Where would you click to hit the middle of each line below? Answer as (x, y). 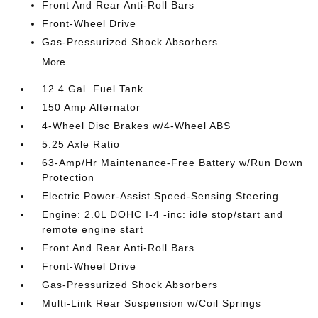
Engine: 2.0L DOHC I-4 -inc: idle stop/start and (163, 214)
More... (58, 62)
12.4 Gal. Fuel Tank (93, 89)
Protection (68, 177)
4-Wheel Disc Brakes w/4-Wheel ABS (137, 126)
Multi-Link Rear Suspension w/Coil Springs (152, 303)
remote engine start (93, 229)
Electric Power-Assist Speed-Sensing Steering (161, 196)
